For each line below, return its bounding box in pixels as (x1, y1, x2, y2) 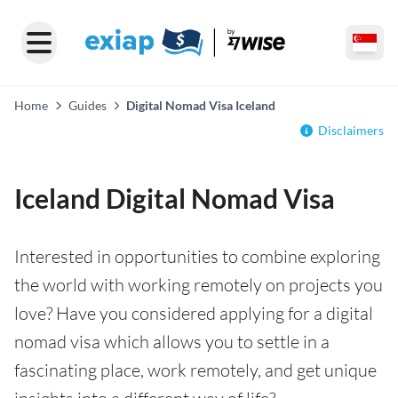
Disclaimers (318, 123, 384, 138)
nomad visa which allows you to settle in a (14, 330, 330, 353)
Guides (68, 98, 107, 113)
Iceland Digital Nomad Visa (14, 182, 335, 214)
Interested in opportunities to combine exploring (14, 245, 380, 267)
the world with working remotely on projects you (14, 274, 383, 296)
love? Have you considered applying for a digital (14, 302, 373, 324)
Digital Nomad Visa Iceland (126, 98, 276, 113)
